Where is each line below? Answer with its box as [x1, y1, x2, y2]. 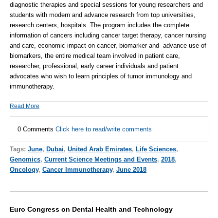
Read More [10, 103, 39, 110]
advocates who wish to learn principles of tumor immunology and [10, 73, 192, 80]
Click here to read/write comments [55, 126, 152, 133]
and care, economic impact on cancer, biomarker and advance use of [10, 42, 206, 50]
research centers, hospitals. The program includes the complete [10, 21, 189, 29]
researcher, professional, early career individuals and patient [10, 62, 179, 70]
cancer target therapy [101, 32, 161, 39]
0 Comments [18, 126, 55, 133]
